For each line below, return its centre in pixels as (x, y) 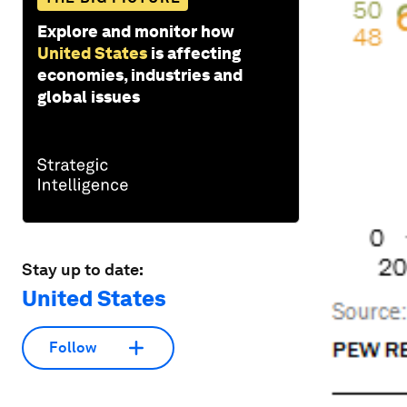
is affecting (196, 53)
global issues (89, 96)
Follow (73, 348)
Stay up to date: (83, 269)
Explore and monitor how (136, 31)
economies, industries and (140, 74)
